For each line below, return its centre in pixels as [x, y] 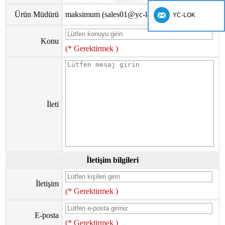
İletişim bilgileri [113, 160]
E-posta [47, 215]
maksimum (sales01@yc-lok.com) [119, 14]
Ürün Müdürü [37, 14]
